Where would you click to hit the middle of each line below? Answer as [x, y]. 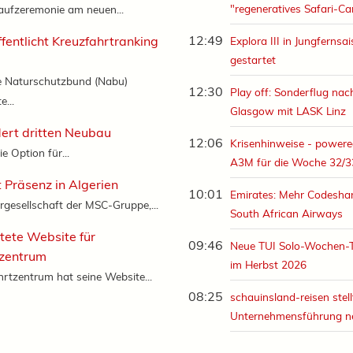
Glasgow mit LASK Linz [288, 111]
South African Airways [287, 214]
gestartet [253, 60]
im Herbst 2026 [269, 265]
